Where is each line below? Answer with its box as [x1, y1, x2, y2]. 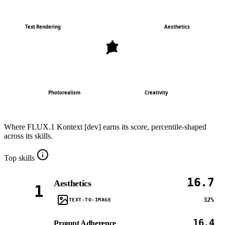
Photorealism [48, 89, 81, 96]
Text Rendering [25, 23, 61, 30]
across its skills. [4, 131, 53, 140]
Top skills [4, 153, 35, 162]
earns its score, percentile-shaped [101, 122, 206, 131]
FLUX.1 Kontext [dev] [27, 122, 101, 131]
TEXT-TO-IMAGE [68, 197, 111, 203]
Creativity [144, 89, 168, 96]
